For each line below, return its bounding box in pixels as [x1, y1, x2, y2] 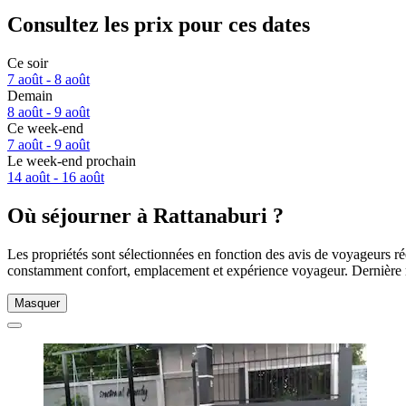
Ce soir [7, 55, 48, 72]
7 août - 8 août [7, 72, 90, 88]
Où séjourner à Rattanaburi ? [7, 204, 284, 228]
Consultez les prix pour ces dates [7, 13, 310, 37]
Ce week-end [7, 121, 83, 137]
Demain [7, 88, 53, 104]
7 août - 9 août [7, 137, 90, 153]
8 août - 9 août [7, 104, 90, 121]
